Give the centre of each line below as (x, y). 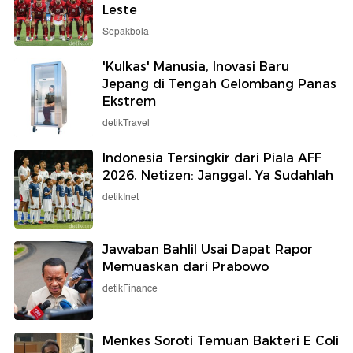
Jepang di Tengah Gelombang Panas (219, 84)
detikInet (121, 198)
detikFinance (130, 289)
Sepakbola (126, 32)
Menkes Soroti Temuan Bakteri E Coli (221, 341)
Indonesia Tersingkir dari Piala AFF (212, 158)
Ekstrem (129, 102)
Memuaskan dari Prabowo (186, 267)
